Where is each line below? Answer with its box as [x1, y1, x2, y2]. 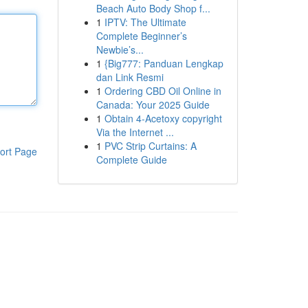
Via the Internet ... [96, 125, 174, 139]
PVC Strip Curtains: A [104, 139, 197, 153]
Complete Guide [96, 153, 167, 166]
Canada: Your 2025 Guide [96, 98, 210, 111]
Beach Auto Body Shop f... [96, 1, 210, 15]
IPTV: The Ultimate [104, 15, 186, 29]
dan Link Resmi [96, 70, 164, 84]
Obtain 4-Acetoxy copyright [104, 111, 222, 125]
